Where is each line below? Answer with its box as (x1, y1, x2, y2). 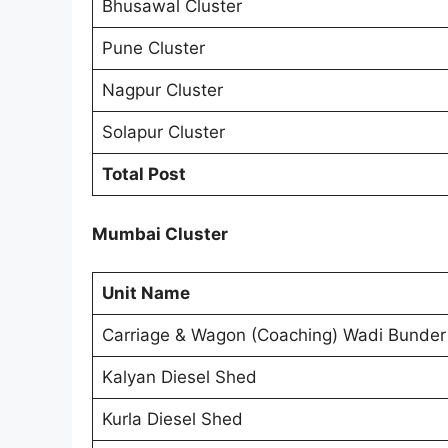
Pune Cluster (101, 38, 205, 59)
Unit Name (101, 283, 190, 304)
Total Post (101, 164, 186, 185)
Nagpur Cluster (101, 80, 223, 101)
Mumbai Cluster (92, 223, 228, 244)
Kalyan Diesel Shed (101, 367, 257, 388)
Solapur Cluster (101, 122, 225, 143)
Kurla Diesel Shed (101, 409, 243, 430)
